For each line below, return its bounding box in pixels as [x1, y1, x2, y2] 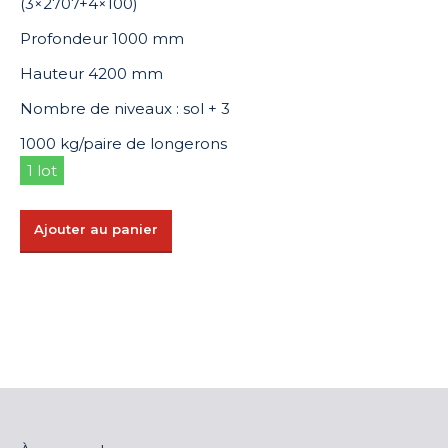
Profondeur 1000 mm [20, 29, 184, 48]
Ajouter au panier [34, 221, 158, 237]
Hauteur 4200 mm [20, 64, 163, 83]
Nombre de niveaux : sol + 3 [20, 99, 230, 118]
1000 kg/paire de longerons [20, 134, 227, 153]
